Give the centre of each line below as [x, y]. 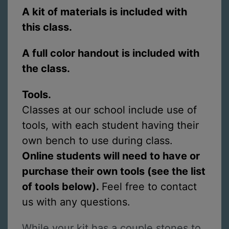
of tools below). [62, 186]
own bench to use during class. [97, 140]
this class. [47, 27]
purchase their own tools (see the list [114, 171]
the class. [46, 68]
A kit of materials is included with [105, 12]
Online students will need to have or [111, 156]
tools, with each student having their [110, 125]
